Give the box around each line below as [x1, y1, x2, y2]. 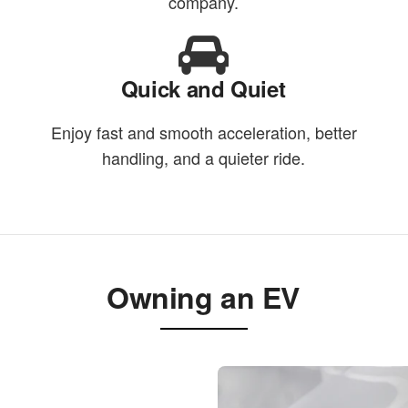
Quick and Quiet [120, 73, 286, 105]
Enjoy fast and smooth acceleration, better [50, 120, 357, 145]
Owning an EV [107, 276, 300, 319]
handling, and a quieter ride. [102, 146, 306, 170]
